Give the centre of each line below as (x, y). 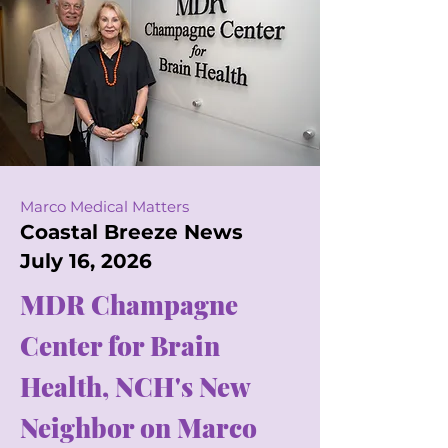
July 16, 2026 (86, 261)
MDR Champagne (129, 304)
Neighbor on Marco (138, 427)
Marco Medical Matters (104, 206)
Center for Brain (120, 345)
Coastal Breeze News (131, 232)
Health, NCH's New (135, 386)
